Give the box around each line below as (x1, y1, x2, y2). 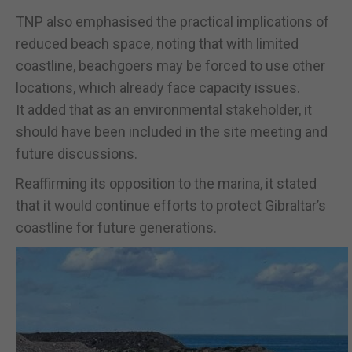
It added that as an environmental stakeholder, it (16, 101, 312, 118)
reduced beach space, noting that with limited (16, 35, 299, 52)
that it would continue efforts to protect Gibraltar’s (16, 196, 326, 214)
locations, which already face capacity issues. (16, 79, 300, 96)
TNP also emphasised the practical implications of (16, 13, 329, 30)
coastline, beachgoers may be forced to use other (16, 57, 325, 74)
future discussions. (16, 145, 137, 162)
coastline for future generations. (16, 218, 217, 236)
